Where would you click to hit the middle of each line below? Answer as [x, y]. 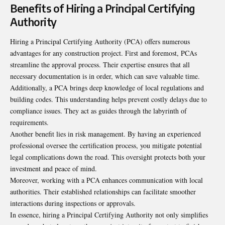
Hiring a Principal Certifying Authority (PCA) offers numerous [100, 42]
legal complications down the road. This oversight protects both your [108, 157]
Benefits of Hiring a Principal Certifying [102, 8]
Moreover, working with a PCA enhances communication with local [106, 180]
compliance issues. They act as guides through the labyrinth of [98, 111]
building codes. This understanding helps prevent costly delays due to [108, 99]
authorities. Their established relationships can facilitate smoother [103, 192]
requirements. [29, 123]
